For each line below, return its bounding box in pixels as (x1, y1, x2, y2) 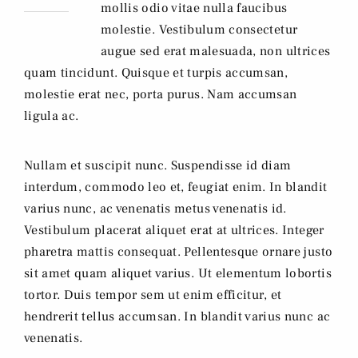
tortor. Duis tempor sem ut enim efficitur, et (24, 287, 282, 304)
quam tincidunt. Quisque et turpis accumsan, (24, 65, 288, 82)
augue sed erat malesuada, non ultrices (101, 43, 331, 60)
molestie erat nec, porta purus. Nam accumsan (24, 86, 297, 103)
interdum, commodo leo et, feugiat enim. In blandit (24, 179, 328, 196)
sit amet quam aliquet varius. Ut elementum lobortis (24, 265, 332, 282)
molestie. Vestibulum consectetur (101, 22, 298, 38)
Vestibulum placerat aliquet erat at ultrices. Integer (24, 222, 324, 239)
